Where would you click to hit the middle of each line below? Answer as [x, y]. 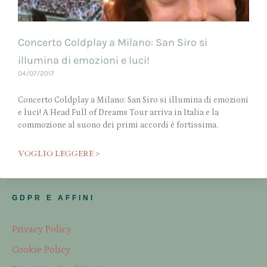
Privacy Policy [42, 230]
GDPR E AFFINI [53, 198]
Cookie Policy [41, 250]
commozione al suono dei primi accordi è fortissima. [118, 125]
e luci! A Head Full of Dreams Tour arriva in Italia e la [118, 113]
